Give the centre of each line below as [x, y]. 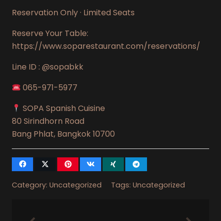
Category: [31, 185]
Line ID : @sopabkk [48, 67]
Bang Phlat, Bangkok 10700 [63, 134]
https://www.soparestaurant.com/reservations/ [106, 46]
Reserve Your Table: [50, 33]
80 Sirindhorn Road [48, 121]
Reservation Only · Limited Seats [73, 12]
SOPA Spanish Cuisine [63, 108]
